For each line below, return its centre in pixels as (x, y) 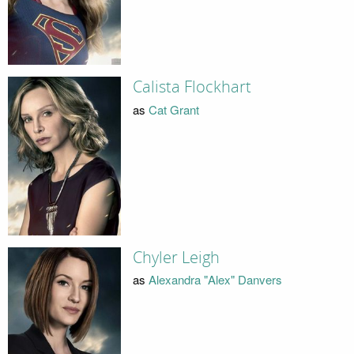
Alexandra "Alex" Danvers (215, 280)
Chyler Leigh (176, 257)
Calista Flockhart (192, 87)
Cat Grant (173, 109)
